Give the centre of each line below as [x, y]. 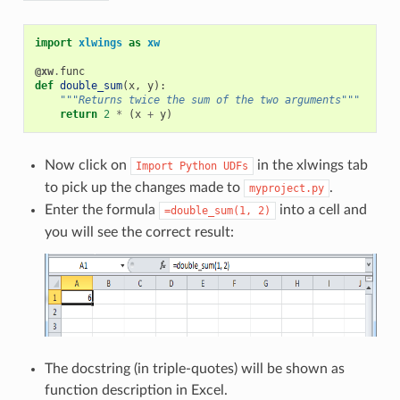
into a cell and [321, 209]
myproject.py [286, 188]
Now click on [87, 165]
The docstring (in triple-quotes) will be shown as [194, 368]
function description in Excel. [136, 390]
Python [198, 166]
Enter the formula [101, 209]
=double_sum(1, [208, 210]
